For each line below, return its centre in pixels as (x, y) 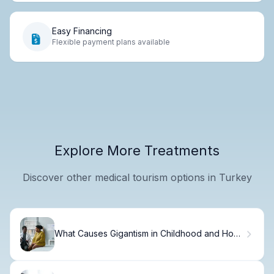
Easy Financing (82, 31)
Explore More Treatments (137, 150)
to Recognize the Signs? (104, 244)
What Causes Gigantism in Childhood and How (147, 234)
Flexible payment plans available (111, 42)
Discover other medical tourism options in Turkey (137, 177)
